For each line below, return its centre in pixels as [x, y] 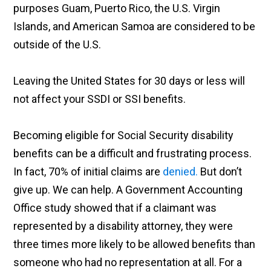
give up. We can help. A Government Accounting [128, 190]
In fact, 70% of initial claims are [88, 172]
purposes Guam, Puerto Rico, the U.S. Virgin [117, 8]
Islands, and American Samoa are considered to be [135, 27]
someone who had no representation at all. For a [128, 263]
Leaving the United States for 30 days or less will [129, 81]
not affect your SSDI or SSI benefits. [100, 99]
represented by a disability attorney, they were [123, 226]
